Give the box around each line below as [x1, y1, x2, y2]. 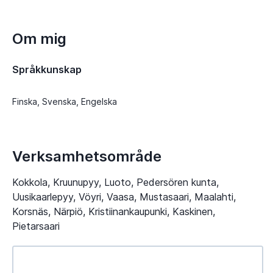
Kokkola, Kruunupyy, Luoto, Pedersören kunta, [12, 175, 219, 188]
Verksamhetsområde [12, 147, 161, 165]
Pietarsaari [12, 219, 60, 232]
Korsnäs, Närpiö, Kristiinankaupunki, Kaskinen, [12, 205, 215, 218]
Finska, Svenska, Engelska [12, 96, 117, 107]
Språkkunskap [12, 63, 82, 76]
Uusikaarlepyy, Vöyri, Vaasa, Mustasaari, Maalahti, [12, 190, 236, 203]
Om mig [12, 30, 66, 48]
